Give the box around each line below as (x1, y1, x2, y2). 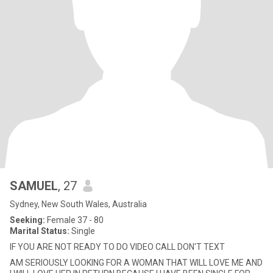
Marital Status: (10, 226, 69, 236)
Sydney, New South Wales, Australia (10, 199, 147, 209)
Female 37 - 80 (45, 215, 104, 225)
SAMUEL (10, 179, 58, 193)
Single (69, 226, 95, 236)
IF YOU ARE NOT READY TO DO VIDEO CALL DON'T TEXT (10, 242, 225, 252)
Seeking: (10, 215, 45, 225)
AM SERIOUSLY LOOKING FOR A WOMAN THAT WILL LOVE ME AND (10, 258, 263, 268)
